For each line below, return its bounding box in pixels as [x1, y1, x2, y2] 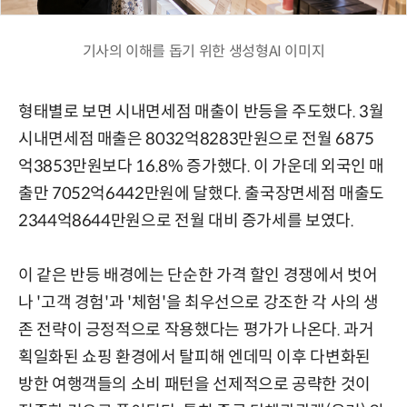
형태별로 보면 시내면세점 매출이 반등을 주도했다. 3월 [18, 101, 384, 122]
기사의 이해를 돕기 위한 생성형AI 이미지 [82, 41, 325, 61]
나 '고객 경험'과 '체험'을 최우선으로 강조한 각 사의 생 [18, 292, 380, 313]
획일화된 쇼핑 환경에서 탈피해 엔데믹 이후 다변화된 [18, 346, 371, 367]
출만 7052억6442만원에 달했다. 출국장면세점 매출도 [18, 183, 384, 203]
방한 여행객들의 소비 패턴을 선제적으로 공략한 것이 [18, 373, 371, 394]
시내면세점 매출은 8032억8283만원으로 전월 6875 [18, 128, 374, 149]
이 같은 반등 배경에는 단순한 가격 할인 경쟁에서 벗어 [18, 264, 378, 285]
